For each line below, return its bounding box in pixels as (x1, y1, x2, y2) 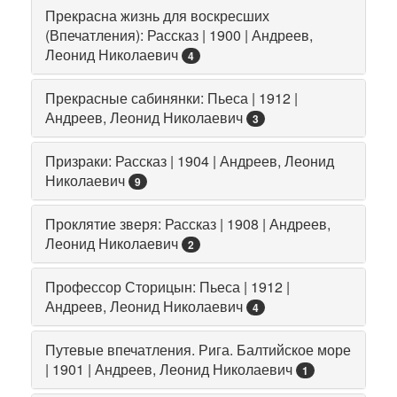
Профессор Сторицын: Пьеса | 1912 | (45, 276, 290, 297)
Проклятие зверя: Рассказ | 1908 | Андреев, (45, 213, 331, 234)
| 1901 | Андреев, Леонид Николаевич (45, 358, 292, 379)
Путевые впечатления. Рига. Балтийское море (45, 339, 351, 360)
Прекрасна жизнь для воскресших (45, 4, 269, 26)
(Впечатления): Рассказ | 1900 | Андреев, (45, 24, 313, 45)
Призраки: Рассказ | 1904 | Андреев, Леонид (45, 150, 334, 171)
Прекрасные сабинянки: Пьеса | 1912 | (45, 87, 298, 108)
